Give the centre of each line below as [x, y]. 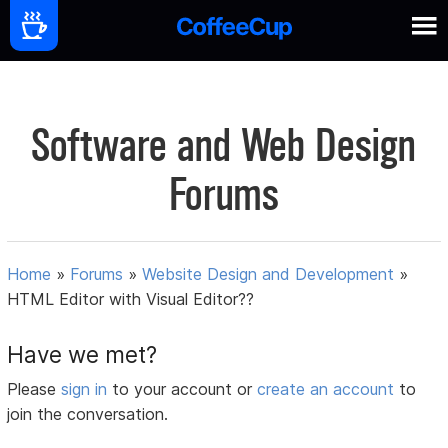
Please [34, 389]
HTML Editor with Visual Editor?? [131, 299]
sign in [87, 389]
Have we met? [82, 355]
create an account [326, 389]
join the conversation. [88, 414]
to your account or [185, 389]
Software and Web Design [224, 145]
